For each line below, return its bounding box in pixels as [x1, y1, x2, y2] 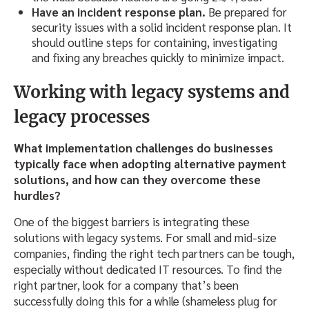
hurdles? [14, 188, 61, 203]
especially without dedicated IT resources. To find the [14, 261, 282, 277]
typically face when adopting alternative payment [14, 156, 286, 172]
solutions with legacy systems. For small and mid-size [14, 230, 277, 246]
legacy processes [14, 106, 150, 128]
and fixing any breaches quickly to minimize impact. [32, 49, 284, 65]
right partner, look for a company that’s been [14, 277, 239, 293]
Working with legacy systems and [14, 81, 290, 103]
